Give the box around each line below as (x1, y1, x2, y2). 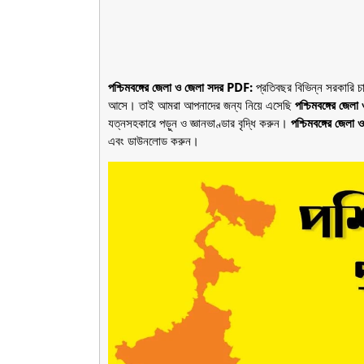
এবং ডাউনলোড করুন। (108, 132, 199, 149)
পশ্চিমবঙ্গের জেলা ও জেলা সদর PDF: (108, 78, 256, 95)
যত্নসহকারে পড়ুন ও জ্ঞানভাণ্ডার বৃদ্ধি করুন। (108, 114, 291, 131)
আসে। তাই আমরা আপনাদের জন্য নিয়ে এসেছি (108, 96, 295, 113)
